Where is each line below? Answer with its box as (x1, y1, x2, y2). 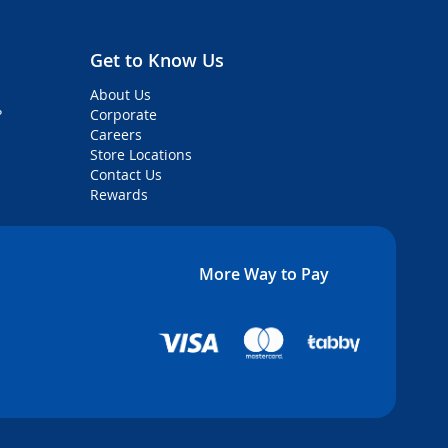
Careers (90, 125, 143, 145)
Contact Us (90, 165, 163, 185)
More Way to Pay (198, 263, 329, 286)
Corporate (90, 105, 158, 125)
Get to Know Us (90, 48, 225, 73)
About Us (90, 85, 152, 105)
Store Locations (90, 145, 193, 165)
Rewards (90, 185, 149, 205)
